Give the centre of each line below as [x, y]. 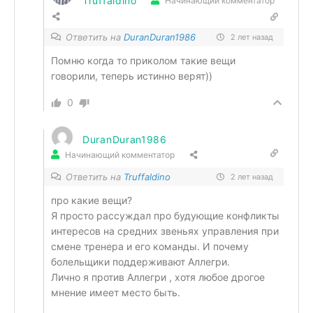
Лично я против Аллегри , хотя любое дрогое [158, 277]
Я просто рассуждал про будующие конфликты [165, 216]
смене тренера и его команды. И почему [150, 246]
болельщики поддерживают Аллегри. [140, 262]
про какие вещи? [92, 200]
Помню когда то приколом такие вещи [143, 60]
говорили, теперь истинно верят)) [132, 76]
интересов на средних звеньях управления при [165, 231]
